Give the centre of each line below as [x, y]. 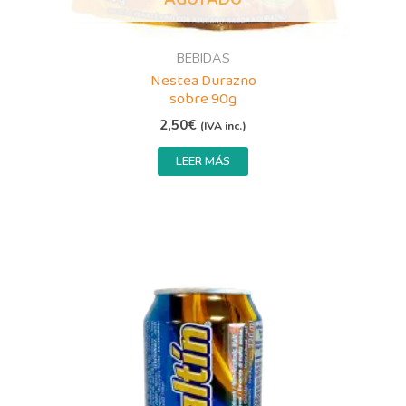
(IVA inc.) [223, 126]
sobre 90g [203, 100]
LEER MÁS [203, 161]
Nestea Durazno [203, 82]
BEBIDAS [203, 58]
